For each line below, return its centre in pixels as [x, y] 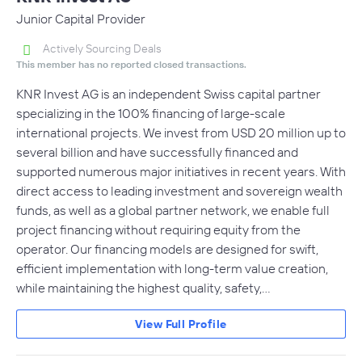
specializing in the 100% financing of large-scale [151, 114]
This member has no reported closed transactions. [131, 65]
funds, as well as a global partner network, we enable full [173, 210]
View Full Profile [181, 324]
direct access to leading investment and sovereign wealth [179, 191]
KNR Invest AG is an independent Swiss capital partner [168, 94]
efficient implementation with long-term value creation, [172, 269]
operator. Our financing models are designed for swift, [167, 249]
